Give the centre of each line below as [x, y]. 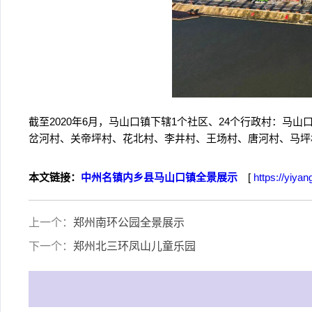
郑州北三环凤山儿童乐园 [134, 246]
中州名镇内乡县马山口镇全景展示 [159, 177]
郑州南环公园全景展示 [129, 223]
